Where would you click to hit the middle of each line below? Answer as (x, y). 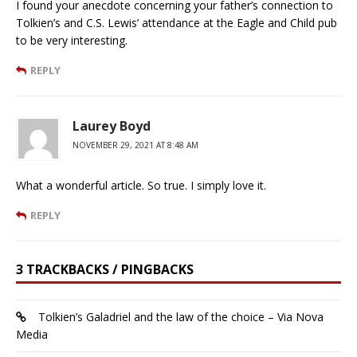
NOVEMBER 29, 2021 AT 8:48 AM (135, 145)
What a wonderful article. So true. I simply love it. (141, 186)
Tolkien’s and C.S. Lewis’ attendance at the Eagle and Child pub (177, 23)
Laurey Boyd (112, 126)
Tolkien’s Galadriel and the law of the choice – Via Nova (181, 317)
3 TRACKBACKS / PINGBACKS (105, 270)
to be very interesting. (72, 41)
